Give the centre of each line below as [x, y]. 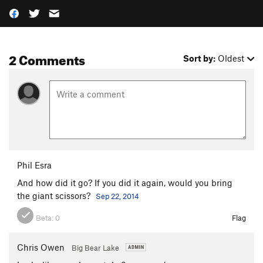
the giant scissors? [55, 195]
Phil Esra [34, 165]
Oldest [231, 58]
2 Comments [47, 58]
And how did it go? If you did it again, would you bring [125, 182]
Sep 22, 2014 [117, 196]
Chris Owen [41, 247]
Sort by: [200, 58]
